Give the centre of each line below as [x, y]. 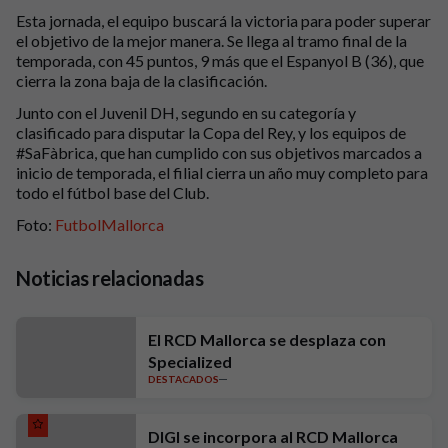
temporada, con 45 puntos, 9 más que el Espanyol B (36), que [220, 60]
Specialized [190, 361]
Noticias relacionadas [110, 278]
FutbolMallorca [109, 224]
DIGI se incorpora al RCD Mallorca [273, 436]
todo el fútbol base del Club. [112, 192]
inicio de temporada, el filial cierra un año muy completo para [222, 172]
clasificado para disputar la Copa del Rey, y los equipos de [211, 132]
